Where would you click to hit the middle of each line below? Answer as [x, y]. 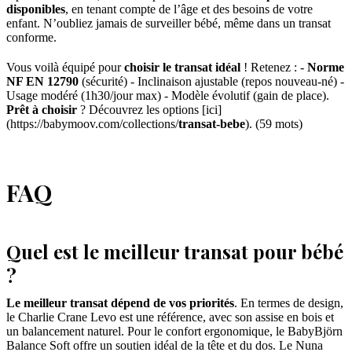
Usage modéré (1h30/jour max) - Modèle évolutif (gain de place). [168, 96]
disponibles [36, 9]
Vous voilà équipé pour [65, 68]
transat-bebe [212, 124]
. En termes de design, [289, 303]
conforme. [31, 38]
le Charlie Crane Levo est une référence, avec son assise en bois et [170, 317]
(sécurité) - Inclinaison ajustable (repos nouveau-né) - [211, 82]
